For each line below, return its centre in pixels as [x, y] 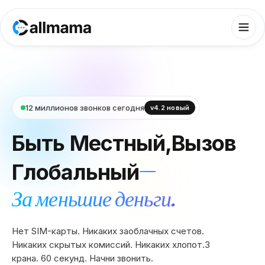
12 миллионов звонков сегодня [85, 107]
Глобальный [75, 172]
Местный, [121, 143]
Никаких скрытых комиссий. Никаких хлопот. [108, 245]
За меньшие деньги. [94, 199]
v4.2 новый [170, 108]
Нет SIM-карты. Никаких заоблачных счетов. [108, 231]
